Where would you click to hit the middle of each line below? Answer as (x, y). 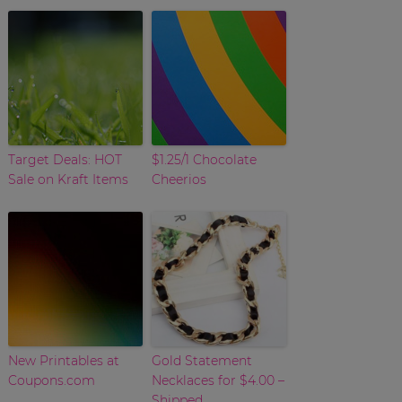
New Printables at (63, 360)
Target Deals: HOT (65, 159)
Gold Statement (201, 360)
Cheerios (179, 179)
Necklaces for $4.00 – (218, 380)
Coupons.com (51, 380)
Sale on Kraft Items (68, 179)
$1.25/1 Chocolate (204, 159)
